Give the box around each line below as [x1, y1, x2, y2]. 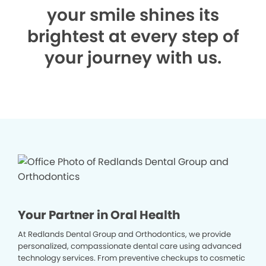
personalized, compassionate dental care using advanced [18, 240, 242, 252]
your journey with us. [45, 46, 221, 69]
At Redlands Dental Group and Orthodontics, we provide [18, 229, 231, 240]
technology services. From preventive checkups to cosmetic [18, 252, 245, 264]
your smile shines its [47, 4, 219, 27]
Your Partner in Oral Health [18, 207, 180, 223]
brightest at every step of [27, 25, 239, 48]
